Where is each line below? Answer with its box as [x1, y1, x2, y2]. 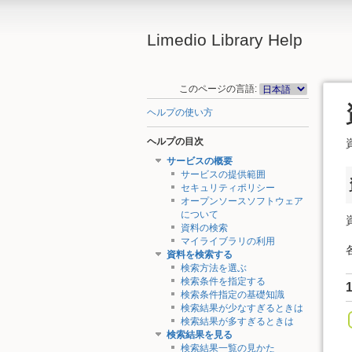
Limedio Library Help [147, 31, 302, 49]
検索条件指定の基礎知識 [180, 289, 284, 301]
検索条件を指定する [180, 276, 266, 288]
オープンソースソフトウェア [180, 196, 303, 207]
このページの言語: [179, 83, 258, 93]
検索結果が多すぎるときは [180, 316, 294, 328]
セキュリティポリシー [180, 182, 275, 194]
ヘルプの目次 [147, 135, 203, 147]
